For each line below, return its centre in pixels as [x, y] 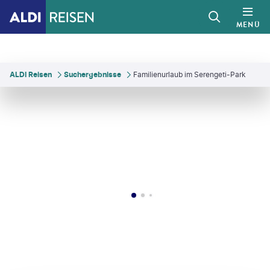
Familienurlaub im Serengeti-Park [190, 74]
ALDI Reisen [31, 74]
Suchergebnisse [93, 74]
